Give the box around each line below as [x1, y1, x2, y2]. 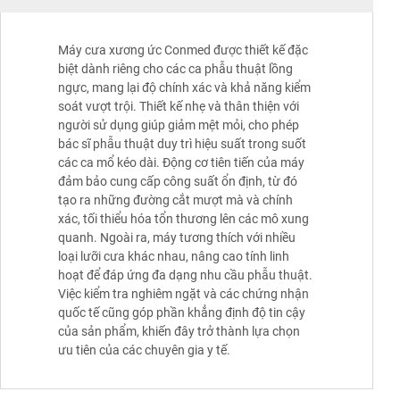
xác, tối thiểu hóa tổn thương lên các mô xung [58, 212, 309, 227]
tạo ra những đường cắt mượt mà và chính [58, 193, 293, 208]
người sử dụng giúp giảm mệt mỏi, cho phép [58, 118, 299, 133]
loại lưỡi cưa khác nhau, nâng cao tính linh [58, 249, 289, 264]
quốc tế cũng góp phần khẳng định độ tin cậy [58, 305, 305, 321]
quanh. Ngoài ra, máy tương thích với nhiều [58, 230, 296, 246]
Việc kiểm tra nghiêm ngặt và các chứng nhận [58, 287, 309, 302]
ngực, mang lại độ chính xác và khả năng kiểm [58, 80, 311, 96]
